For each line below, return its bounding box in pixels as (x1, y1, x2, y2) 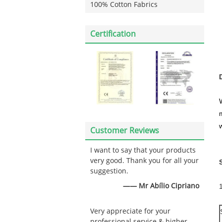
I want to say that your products (90, 146, 196, 155)
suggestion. (90, 167, 128, 175)
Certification (90, 29, 136, 39)
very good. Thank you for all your (90, 157, 199, 165)
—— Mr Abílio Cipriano (123, 182, 199, 190)
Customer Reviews (90, 126, 159, 135)
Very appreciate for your (90, 207, 170, 216)
